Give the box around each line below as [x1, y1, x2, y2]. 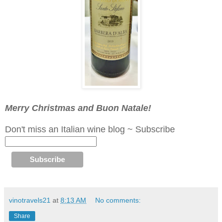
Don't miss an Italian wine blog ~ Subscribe [5, 124, 175, 134]
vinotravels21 [9, 196, 51, 204]
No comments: [95, 196, 141, 204]
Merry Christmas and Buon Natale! [5, 103, 151, 113]
